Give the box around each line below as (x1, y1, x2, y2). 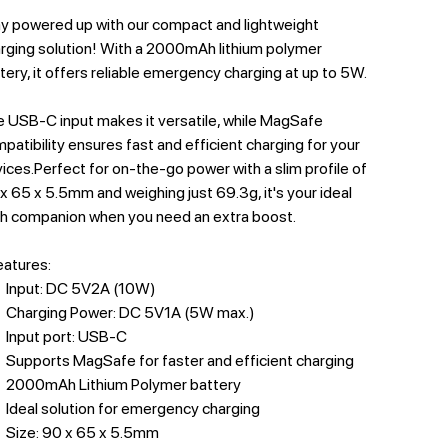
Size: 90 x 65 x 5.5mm (5, 422, 159, 442)
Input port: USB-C (5, 326, 127, 346)
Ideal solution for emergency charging (5, 398, 260, 418)
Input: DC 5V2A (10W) (5, 278, 156, 298)
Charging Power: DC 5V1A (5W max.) (5, 302, 255, 322)
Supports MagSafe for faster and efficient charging (5, 350, 354, 370)
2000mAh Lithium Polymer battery (5, 374, 241, 394)
